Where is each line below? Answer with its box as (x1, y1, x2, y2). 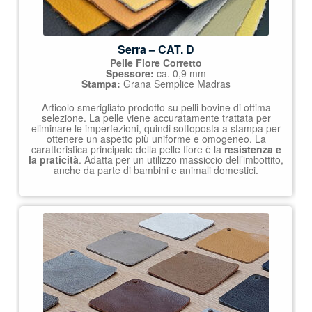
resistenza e (224, 142, 281, 157)
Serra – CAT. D (118, 40, 194, 57)
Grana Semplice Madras (120, 76, 231, 91)
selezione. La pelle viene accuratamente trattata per (41, 111, 271, 125)
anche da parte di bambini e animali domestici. (54, 163, 258, 178)
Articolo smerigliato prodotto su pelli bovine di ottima (41, 100, 271, 115)
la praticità (29, 153, 79, 167)
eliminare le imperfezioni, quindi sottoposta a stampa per (31, 121, 281, 136)
